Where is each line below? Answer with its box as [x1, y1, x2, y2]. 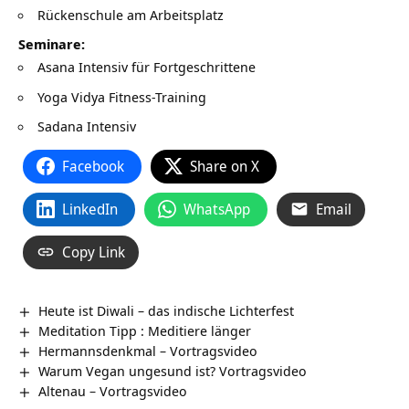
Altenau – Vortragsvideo [38, 381, 188, 400]
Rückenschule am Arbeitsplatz [37, 5, 224, 24]
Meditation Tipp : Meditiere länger [38, 320, 252, 340]
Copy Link [62, 241, 125, 262]
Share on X [190, 155, 259, 176]
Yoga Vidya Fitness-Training [37, 87, 206, 106]
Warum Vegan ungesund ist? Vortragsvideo [38, 361, 308, 380]
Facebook [62, 155, 124, 176]
